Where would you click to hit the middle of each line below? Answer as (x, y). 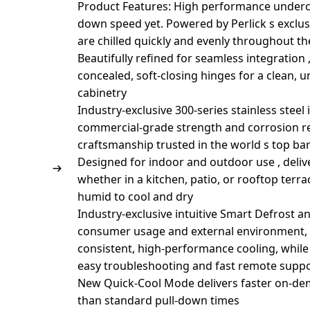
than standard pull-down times (159, 300)
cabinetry (102, 93)
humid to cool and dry (136, 197)
